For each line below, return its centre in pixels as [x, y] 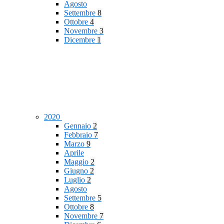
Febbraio [79, 135]
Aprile [74, 153]
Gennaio [78, 126]
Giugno [77, 171]
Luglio [75, 180]
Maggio [77, 162]
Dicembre [80, 40]
